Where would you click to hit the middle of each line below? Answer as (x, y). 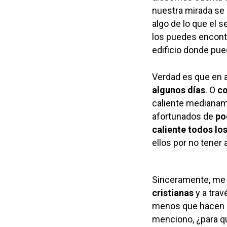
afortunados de (184, 117)
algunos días (179, 90)
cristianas (173, 193)
